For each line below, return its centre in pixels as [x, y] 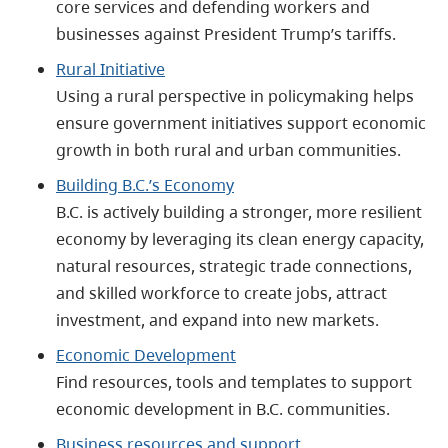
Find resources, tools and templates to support [234, 381]
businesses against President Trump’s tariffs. [226, 33]
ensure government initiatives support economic [241, 122]
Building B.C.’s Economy [145, 184]
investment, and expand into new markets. [217, 319]
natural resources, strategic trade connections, [234, 265]
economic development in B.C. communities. [223, 408]
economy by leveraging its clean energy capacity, [240, 238]
